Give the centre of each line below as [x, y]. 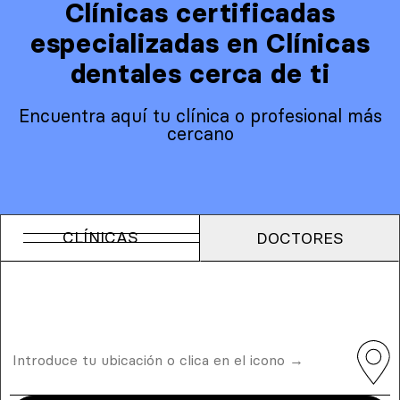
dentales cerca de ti [200, 74]
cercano [200, 133]
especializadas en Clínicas [200, 43]
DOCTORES [300, 238]
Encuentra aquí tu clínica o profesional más [200, 116]
